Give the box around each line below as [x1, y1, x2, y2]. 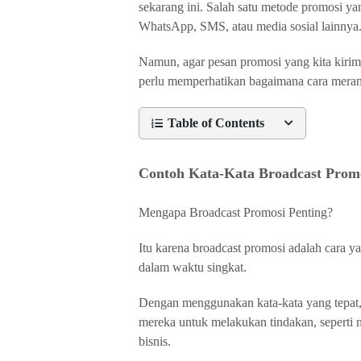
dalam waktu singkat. [139, 260, 247, 274]
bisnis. [139, 334, 171, 348]
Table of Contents [168, 116, 264, 130]
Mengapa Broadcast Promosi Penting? [139, 205, 333, 219]
